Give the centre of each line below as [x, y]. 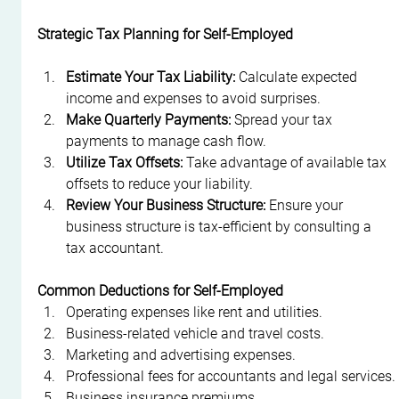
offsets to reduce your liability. [160, 183]
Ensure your [306, 205]
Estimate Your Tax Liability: [151, 77]
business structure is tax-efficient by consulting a [221, 226]
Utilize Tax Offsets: [125, 162]
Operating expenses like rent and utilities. [195, 312]
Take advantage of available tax [287, 162]
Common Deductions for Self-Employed [161, 290]
